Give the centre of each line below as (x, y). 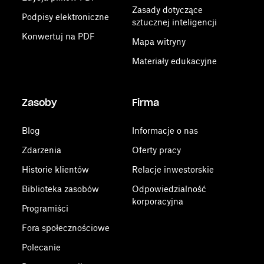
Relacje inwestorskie (173, 169)
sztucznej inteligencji (174, 22)
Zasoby (40, 103)
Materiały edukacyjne (174, 61)
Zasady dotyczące (167, 10)
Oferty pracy (156, 150)
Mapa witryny (159, 42)
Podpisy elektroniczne (66, 17)
